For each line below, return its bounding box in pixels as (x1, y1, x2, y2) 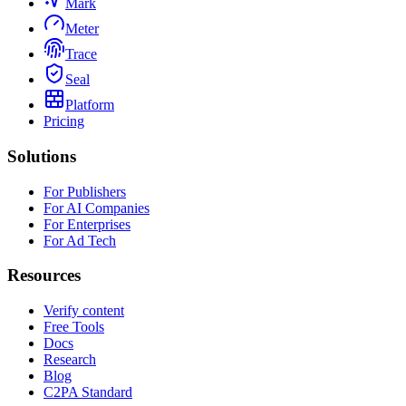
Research (43, 352, 96, 368)
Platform (65, 97, 114, 113)
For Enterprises (43, 216, 130, 232)
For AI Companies (43, 199, 150, 216)
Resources (7, 266, 81, 285)
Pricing (43, 113, 84, 130)
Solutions (7, 146, 76, 166)
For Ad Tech (43, 232, 116, 248)
